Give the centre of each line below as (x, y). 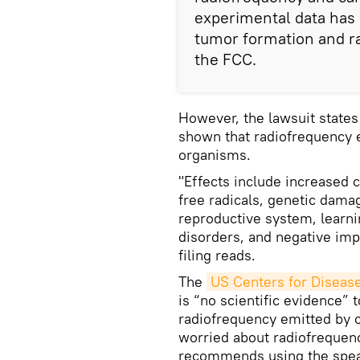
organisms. (217, 155)
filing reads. (217, 255)
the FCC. (225, 59)
